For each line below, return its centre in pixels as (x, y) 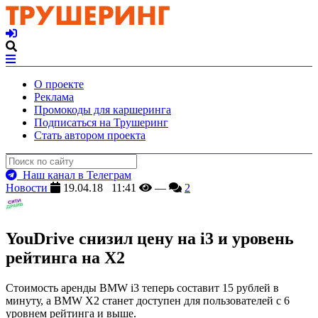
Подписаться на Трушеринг (101, 122)
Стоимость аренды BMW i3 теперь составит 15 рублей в (142, 287)
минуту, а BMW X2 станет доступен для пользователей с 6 (148, 300)
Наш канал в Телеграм (74, 175)
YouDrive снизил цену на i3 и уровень (150, 238)
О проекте (59, 84)
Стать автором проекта (90, 135)
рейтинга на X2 (65, 257)
